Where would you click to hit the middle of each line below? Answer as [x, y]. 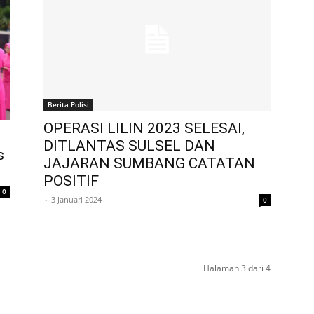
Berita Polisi [68, 104]
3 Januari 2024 [76, 199]
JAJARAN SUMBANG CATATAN [149, 163]
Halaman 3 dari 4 [237, 268]
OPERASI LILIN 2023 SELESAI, [144, 128]
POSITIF [71, 180]
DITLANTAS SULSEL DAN [129, 145]
